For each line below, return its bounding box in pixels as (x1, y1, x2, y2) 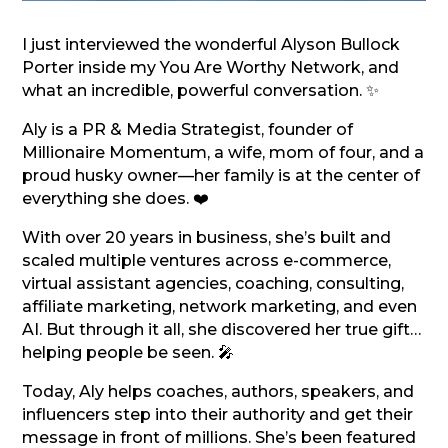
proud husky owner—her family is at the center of (22, 165, 421, 185)
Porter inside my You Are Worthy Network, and (22, 57, 400, 77)
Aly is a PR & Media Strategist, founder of (22, 119, 354, 139)
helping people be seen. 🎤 (22, 342, 235, 362)
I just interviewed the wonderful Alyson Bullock (22, 34, 401, 54)
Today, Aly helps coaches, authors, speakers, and (22, 381, 415, 401)
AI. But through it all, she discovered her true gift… (22, 319, 422, 339)
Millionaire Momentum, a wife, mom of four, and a (22, 142, 425, 162)
